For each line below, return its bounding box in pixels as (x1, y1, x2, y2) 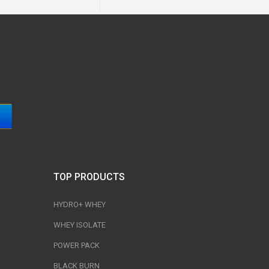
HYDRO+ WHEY (53, 200, 106, 209)
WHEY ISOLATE (53, 220, 106, 229)
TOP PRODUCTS (53, 171, 125, 183)
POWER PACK (53, 241, 100, 250)
